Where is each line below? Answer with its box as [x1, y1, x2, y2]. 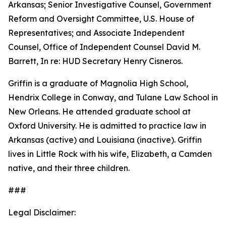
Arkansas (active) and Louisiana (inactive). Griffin [8, 135, 202, 145]
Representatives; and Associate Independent [8, 28, 185, 38]
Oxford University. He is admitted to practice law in [8, 121, 206, 131]
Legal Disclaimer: [8, 207, 76, 217]
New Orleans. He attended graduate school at [8, 106, 191, 117]
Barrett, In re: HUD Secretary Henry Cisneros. [8, 56, 183, 66]
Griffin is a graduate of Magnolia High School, [8, 78, 188, 88]
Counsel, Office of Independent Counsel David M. [8, 42, 200, 52]
